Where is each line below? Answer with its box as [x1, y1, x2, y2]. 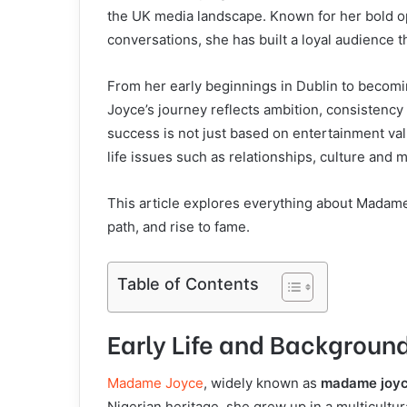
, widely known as [203, 374, 321, 392]
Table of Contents [117, 273, 259, 293]
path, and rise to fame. [107, 217, 250, 235]
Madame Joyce [107, 374, 203, 392]
